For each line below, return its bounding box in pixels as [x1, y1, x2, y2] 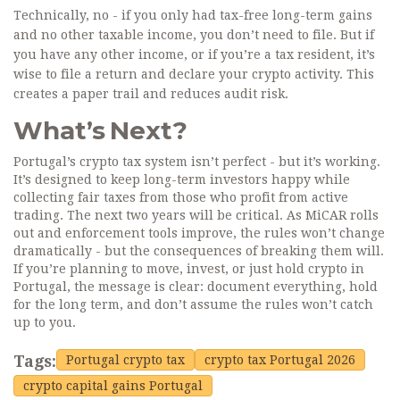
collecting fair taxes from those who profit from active [13, 190, 348, 205]
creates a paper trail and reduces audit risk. [13, 87, 288, 102]
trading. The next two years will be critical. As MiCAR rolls [13, 208, 379, 223]
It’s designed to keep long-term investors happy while [13, 172, 350, 187]
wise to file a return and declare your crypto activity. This [13, 67, 374, 82]
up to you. [13, 315, 76, 330]
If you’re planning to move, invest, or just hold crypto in [13, 262, 364, 277]
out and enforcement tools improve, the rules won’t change [13, 226, 385, 241]
